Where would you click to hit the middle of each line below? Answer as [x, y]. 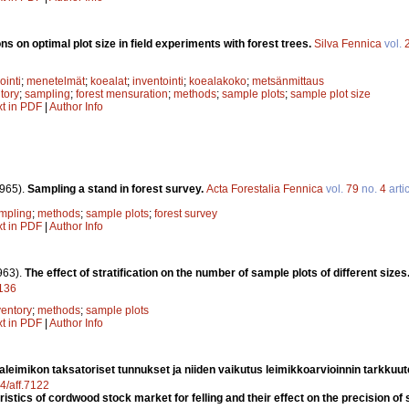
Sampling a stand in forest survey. [117, 189]
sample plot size [330, 94]
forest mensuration [122, 94]
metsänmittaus [288, 81]
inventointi [158, 81]
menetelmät [56, 81]
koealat [109, 81]
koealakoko [218, 81]
